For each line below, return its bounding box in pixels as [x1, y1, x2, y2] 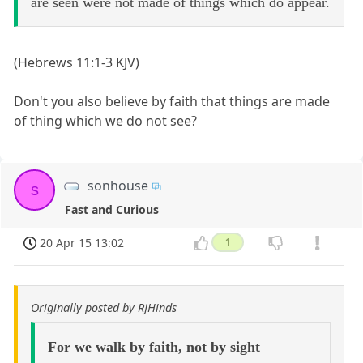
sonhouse [88, 176, 149, 194]
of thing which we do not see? [14, 111, 198, 130]
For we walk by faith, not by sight [47, 339, 260, 356]
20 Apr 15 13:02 [40, 234, 125, 250]
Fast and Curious [65, 201, 160, 217]
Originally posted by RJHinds [31, 300, 177, 316]
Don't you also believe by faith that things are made [14, 92, 331, 110]
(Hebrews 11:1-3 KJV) [14, 53, 140, 71]
